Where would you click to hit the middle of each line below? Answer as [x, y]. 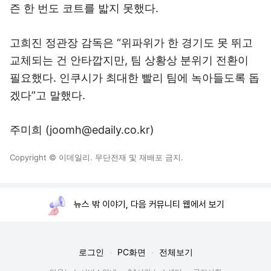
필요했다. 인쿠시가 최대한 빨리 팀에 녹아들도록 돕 [135, 78]
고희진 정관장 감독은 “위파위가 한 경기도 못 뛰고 [131, 43]
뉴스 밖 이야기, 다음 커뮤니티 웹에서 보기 [149, 204]
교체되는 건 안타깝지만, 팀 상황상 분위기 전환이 [129, 60]
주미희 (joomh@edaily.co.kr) [82, 130]
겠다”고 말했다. [47, 95]
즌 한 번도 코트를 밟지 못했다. [84, 8]
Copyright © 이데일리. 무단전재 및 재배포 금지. [96, 157]
